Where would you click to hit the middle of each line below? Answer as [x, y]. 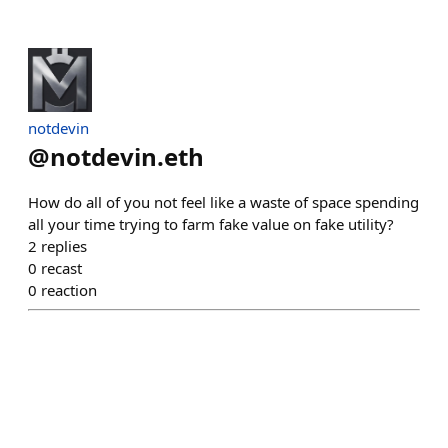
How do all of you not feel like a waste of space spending [223, 202]
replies [64, 246]
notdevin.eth [127, 156]
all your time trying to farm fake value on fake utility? [211, 224]
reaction [69, 290]
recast [61, 268]
